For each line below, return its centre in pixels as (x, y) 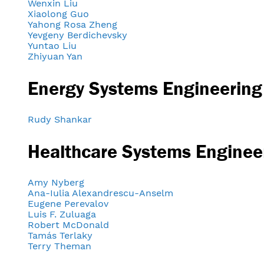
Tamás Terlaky (60, 236)
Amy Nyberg (56, 183)
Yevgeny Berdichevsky (77, 35)
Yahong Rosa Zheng (72, 25)
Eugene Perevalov (68, 204)
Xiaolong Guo (58, 14)
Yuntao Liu (52, 46)
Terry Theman (60, 246)
